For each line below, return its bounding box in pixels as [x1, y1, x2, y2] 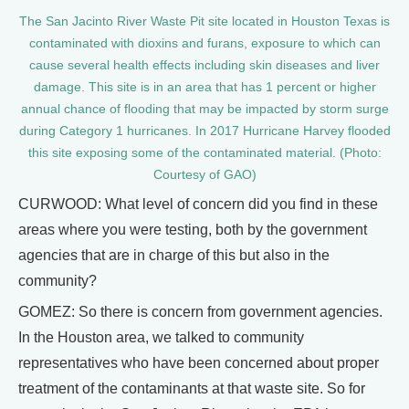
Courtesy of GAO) [152, 167, 257, 182]
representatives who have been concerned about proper [18, 354, 379, 371]
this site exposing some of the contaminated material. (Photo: [27, 145, 382, 160]
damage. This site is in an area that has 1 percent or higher [33, 79, 376, 94]
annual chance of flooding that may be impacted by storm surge [20, 101, 389, 116]
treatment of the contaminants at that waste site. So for [18, 380, 365, 396]
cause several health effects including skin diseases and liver [29, 58, 380, 72]
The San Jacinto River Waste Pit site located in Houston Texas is [19, 14, 390, 28]
